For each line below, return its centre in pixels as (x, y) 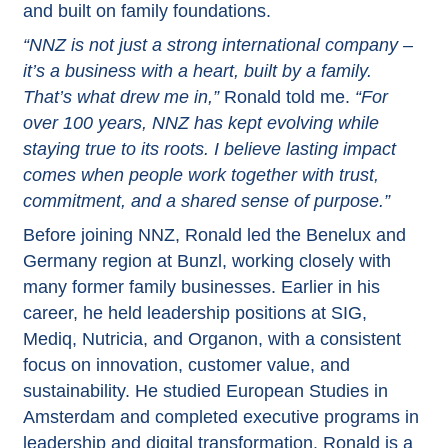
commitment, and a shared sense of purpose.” (206, 200)
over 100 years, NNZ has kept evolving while (200, 122)
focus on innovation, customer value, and (186, 364)
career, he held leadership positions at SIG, (194, 312)
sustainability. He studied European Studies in (205, 390)
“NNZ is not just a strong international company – (217, 44)
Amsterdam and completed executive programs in (220, 416)
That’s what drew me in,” (120, 96)
